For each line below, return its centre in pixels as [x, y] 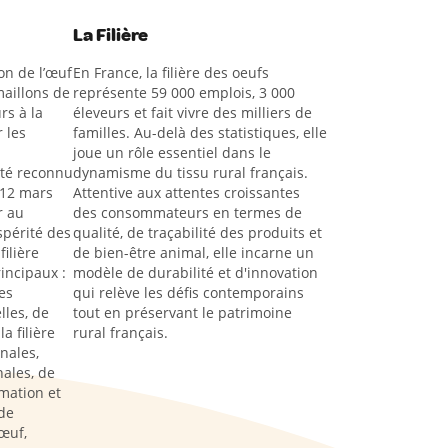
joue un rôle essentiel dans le [172, 152]
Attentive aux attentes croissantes [187, 192]
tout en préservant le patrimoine [183, 312]
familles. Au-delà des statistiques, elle [200, 132]
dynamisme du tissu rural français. [191, 172]
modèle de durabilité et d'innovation [196, 272]
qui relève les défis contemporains [189, 292]
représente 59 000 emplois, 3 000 [184, 92]
